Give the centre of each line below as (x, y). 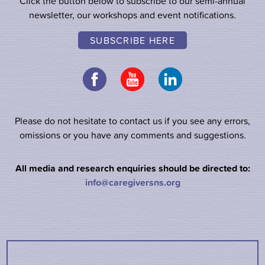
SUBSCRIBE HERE (132, 41)
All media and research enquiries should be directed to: (132, 168)
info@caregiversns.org (132, 182)
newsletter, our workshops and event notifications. (132, 15)
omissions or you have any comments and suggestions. (132, 135)
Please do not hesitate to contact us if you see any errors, (132, 121)
